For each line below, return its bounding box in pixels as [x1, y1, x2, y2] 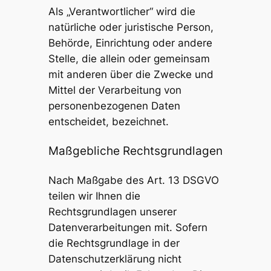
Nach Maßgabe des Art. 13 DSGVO [48, 174, 219, 186]
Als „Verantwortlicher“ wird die [48, 5, 195, 18]
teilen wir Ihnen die [48, 189, 140, 202]
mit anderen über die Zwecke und [48, 68, 214, 80]
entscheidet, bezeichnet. [48, 115, 169, 128]
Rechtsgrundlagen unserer [48, 205, 177, 218]
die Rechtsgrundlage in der [48, 237, 180, 249]
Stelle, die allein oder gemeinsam [48, 52, 210, 65]
